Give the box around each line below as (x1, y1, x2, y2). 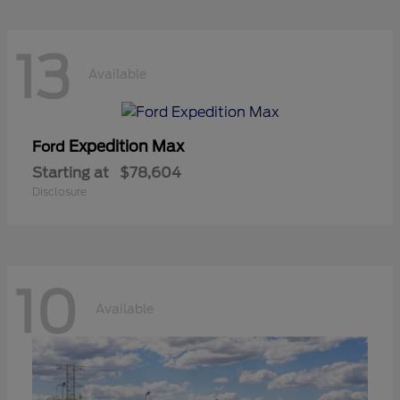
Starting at (32, 163, 109, 181)
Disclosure (32, 184, 87, 198)
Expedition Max (69, 137, 184, 155)
